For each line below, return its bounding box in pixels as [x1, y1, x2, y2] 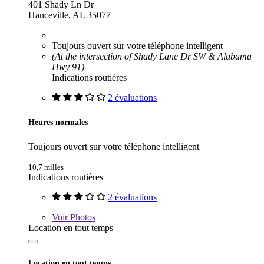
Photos [68, 212, 95, 223]
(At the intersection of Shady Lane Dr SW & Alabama [52, 51, 252, 62]
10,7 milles [28, 163, 64, 172]
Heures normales [28, 117, 88, 127]
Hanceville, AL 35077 [28, 10, 111, 21]
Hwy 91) [52, 62, 84, 72]
